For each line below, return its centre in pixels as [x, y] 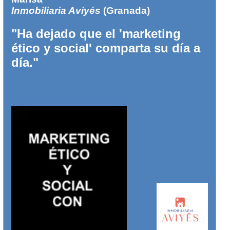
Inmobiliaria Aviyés [56, 10]
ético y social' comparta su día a [106, 48]
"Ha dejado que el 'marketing [96, 33]
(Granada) [126, 10]
